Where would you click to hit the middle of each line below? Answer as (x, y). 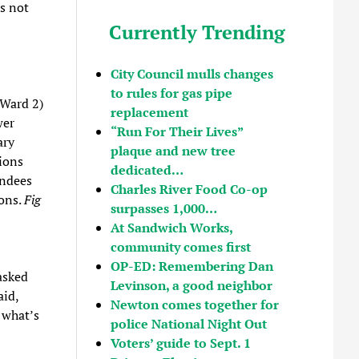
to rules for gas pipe (172, 93)
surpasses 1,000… (164, 208)
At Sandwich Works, (172, 227)
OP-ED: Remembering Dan (192, 266)
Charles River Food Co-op (190, 189)
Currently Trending (197, 32)
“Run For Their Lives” (177, 131)
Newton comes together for (195, 304)
